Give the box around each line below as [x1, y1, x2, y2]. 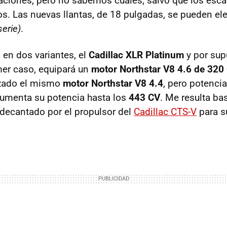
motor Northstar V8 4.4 [63, 78, 163, 89]
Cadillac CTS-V [134, 106, 197, 118]
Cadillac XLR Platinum [89, 49, 184, 61]
